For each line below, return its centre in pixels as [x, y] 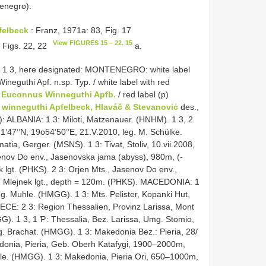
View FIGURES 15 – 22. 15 [92, 42]
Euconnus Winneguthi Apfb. [58, 95]
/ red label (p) [142, 95]
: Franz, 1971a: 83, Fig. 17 [80, 30]
